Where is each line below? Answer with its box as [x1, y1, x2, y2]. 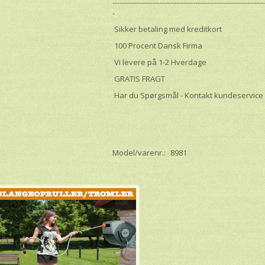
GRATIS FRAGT [112, 73, 166, 84]
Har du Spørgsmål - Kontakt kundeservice [112, 89, 264, 101]
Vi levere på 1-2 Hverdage [112, 56, 207, 67]
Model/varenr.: [112, 147, 168, 158]
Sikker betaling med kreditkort [112, 23, 222, 34]
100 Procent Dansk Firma [112, 40, 203, 51]
